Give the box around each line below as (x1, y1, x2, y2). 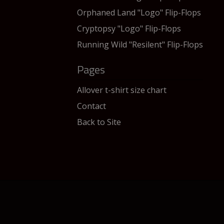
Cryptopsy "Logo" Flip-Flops (77, 23, 181, 34)
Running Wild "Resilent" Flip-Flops (77, 39, 203, 50)
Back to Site (77, 116, 121, 127)
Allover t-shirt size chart (77, 84, 166, 95)
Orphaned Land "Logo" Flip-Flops (77, 7, 201, 18)
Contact (77, 100, 106, 111)
